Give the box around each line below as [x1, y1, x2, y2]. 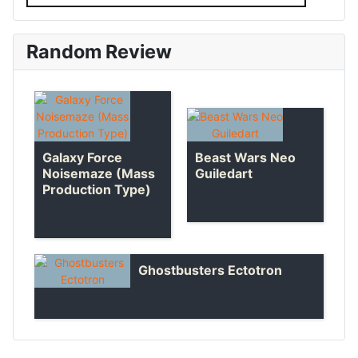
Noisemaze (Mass [42, 165, 155, 182]
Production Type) [42, 181, 151, 198]
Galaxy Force [42, 149, 122, 166]
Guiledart [195, 165, 253, 181]
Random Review [26, 40, 172, 64]
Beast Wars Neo [195, 149, 296, 165]
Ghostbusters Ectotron [138, 262, 282, 279]
